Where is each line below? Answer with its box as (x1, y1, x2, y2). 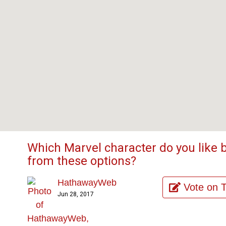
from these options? (27, 154, 136, 168)
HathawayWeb (57, 178, 117, 188)
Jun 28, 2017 (57, 191, 94, 198)
